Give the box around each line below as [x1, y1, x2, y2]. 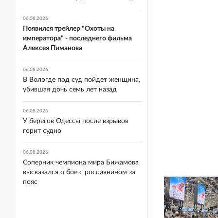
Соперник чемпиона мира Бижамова [23, 159, 139, 166]
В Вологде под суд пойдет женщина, [23, 76, 140, 83]
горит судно [23, 127, 61, 134]
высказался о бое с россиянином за [23, 169, 135, 176]
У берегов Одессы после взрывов [23, 118, 128, 125]
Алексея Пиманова [23, 45, 82, 52]
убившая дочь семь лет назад [23, 86, 117, 93]
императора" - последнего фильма [23, 35, 132, 42]
